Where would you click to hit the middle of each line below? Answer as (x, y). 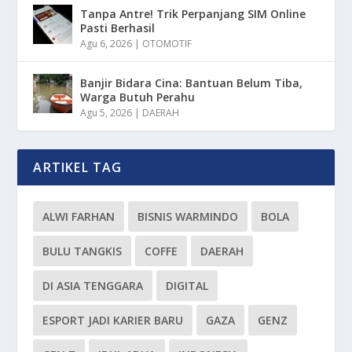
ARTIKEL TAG (78, 167)
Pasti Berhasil (118, 27)
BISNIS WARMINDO (188, 216)
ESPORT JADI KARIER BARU (113, 320)
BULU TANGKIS (82, 251)
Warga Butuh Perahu (138, 97)
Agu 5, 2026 (106, 112)
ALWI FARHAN (79, 216)
